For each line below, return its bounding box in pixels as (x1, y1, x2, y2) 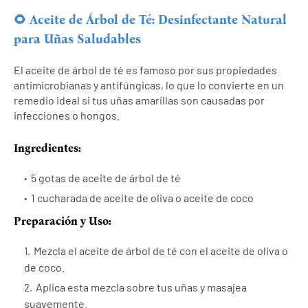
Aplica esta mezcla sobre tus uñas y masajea (36, 280, 247, 294)
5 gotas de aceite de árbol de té (31, 170, 181, 184)
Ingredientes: (14, 141, 81, 155)
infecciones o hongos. (14, 108, 120, 122)
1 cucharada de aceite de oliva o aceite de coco (31, 190, 254, 204)
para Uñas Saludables (14, 31, 141, 47)
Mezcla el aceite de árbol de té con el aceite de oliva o (34, 243, 288, 257)
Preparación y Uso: (14, 214, 111, 228)
